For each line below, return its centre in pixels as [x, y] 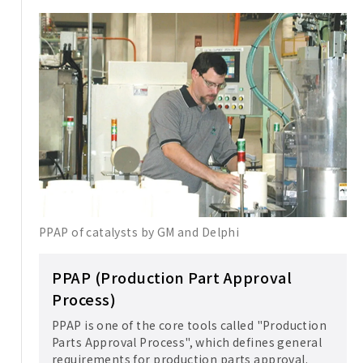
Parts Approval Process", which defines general [187, 342]
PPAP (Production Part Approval [172, 278]
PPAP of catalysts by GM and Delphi [139, 232]
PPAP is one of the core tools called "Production [190, 325]
